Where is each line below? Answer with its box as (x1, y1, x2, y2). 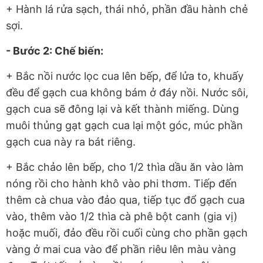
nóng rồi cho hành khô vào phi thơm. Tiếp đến (6, 177, 237, 190)
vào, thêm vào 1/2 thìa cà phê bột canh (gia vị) (6, 210, 238, 222)
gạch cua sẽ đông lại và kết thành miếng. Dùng (6, 102, 239, 115)
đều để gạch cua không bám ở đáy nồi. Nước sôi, (6, 86, 248, 99)
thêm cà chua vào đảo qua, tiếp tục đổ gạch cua (6, 193, 245, 206)
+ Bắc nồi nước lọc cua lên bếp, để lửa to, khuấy (6, 69, 244, 82)
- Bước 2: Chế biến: (6, 44, 103, 57)
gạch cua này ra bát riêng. (6, 135, 136, 148)
